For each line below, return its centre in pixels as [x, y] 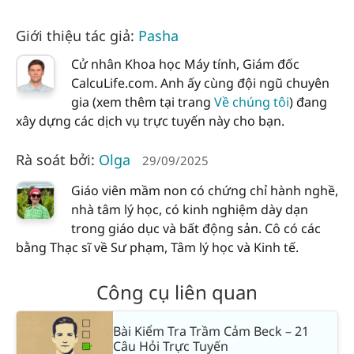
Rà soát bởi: [57, 159]
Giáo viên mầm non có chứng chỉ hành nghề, [205, 191]
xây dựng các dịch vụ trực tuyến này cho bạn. [150, 121]
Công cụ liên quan [177, 292]
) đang [308, 102]
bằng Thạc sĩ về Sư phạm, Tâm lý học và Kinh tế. [157, 248]
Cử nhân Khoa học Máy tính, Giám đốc [185, 64]
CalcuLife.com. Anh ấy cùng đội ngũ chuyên [200, 83]
